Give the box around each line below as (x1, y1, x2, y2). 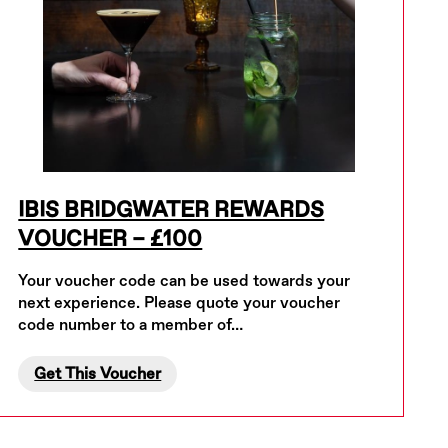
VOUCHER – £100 (18, 225, 203, 253)
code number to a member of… (18, 315, 244, 335)
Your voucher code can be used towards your (18, 271, 351, 291)
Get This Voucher (34, 364, 162, 384)
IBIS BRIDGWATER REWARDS (18, 196, 325, 224)
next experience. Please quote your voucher (18, 293, 341, 313)
